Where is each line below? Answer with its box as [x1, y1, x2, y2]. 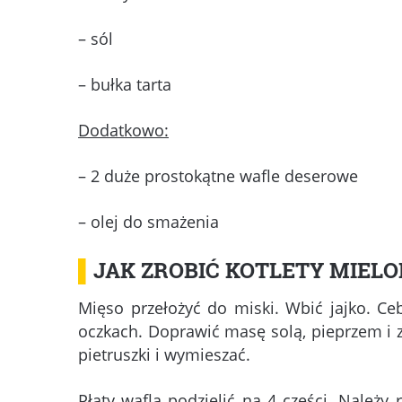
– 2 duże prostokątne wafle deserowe [78, 165, 358, 188]
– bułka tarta [78, 74, 171, 96]
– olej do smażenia [78, 211, 219, 233]
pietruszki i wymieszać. [78, 344, 250, 366]
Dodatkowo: [78, 119, 169, 142]
